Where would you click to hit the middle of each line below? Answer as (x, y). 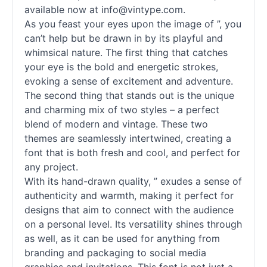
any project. (51, 167)
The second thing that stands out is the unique (129, 95)
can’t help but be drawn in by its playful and (124, 38)
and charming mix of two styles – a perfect (122, 110)
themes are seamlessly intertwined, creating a (128, 138)
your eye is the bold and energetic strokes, (121, 67)
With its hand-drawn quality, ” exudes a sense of (133, 181)
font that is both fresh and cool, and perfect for (132, 153)
